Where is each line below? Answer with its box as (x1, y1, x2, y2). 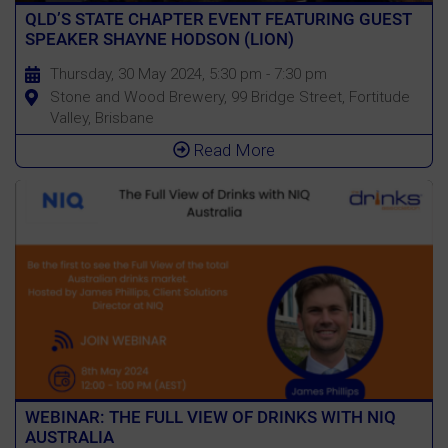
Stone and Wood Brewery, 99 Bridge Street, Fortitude (49, 88, 410, 107)
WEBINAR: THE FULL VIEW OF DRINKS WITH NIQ (24, 406, 396, 427)
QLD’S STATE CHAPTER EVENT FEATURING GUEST (24, 9, 412, 30)
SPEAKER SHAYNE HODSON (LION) (24, 29, 294, 50)
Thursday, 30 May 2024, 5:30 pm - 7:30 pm (49, 65, 327, 84)
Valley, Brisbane (49, 109, 154, 128)
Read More (190, 140, 275, 161)
